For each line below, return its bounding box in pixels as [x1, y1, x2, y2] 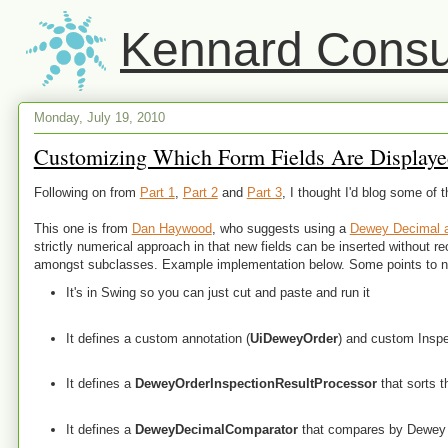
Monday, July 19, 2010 [33, 109, 165, 125]
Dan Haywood [131, 221, 212, 236]
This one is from [33, 221, 132, 236]
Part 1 [139, 185, 175, 200]
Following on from [33, 185, 140, 200]
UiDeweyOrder [250, 330, 339, 346]
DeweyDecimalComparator [135, 422, 299, 437]
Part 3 [246, 185, 282, 200]
